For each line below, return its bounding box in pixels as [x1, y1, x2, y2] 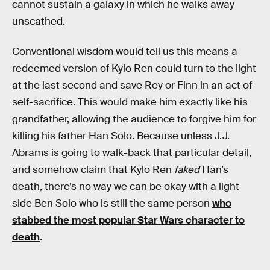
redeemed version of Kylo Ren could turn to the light [12, 61, 256, 75]
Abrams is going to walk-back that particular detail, [12, 146, 251, 159]
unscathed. [12, 15, 65, 28]
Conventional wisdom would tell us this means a [12, 45, 237, 58]
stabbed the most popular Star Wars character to [12, 213, 245, 227]
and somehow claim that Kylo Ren [12, 163, 174, 176]
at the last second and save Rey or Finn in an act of [12, 78, 252, 92]
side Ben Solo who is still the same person [12, 196, 212, 210]
